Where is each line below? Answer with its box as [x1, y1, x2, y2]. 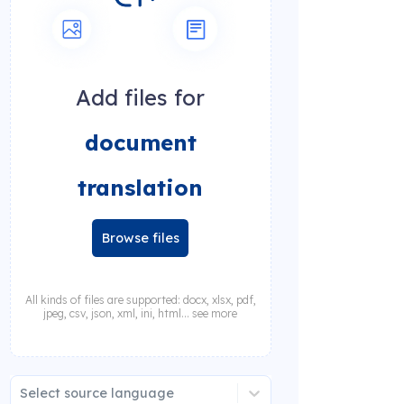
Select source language [19, 384, 174, 401]
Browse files [101, 229, 179, 246]
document [84, 129, 197, 157]
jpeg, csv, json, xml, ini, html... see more [43, 306, 237, 320]
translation [78, 174, 203, 202]
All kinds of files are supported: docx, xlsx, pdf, [24, 292, 256, 307]
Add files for [76, 84, 205, 112]
